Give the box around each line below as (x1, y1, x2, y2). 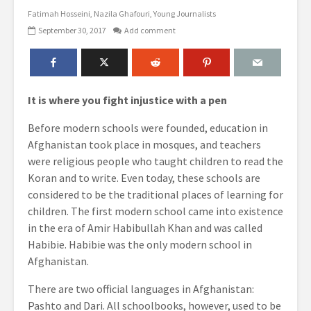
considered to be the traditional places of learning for (28, 187, 283, 201)
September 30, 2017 (38, 25, 106, 36)
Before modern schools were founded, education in (28, 121, 268, 135)
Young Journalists (153, 8, 216, 19)
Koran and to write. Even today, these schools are (28, 171, 260, 185)
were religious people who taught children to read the (28, 154, 283, 168)
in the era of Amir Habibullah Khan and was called (28, 221, 262, 235)
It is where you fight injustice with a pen (28, 93, 227, 107)
